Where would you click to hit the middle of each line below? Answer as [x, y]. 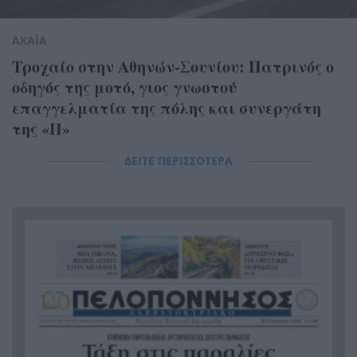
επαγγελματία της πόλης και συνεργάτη [167, 108]
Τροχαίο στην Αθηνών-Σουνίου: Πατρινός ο [173, 67]
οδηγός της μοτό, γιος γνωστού [124, 88]
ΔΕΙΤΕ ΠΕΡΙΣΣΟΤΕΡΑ [178, 161]
